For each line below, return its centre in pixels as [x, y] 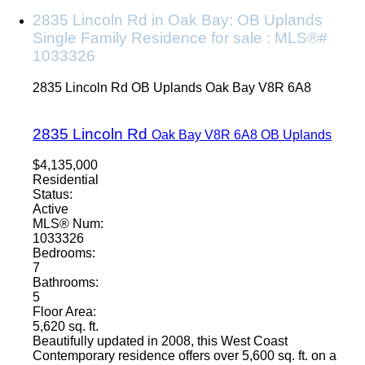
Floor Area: [64, 312]
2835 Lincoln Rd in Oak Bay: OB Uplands [178, 20]
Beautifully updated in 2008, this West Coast [160, 341]
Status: [53, 195]
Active [51, 209]
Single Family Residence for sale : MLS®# [180, 38]
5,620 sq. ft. [66, 327]
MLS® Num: [68, 224]
